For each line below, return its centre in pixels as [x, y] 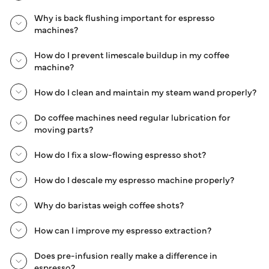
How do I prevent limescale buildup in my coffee [132, 54]
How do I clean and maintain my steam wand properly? [145, 91]
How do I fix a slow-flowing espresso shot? [120, 154]
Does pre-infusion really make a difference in [126, 255]
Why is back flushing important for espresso [125, 17]
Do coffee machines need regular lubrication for [132, 116]
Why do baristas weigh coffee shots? [109, 204]
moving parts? [64, 128]
